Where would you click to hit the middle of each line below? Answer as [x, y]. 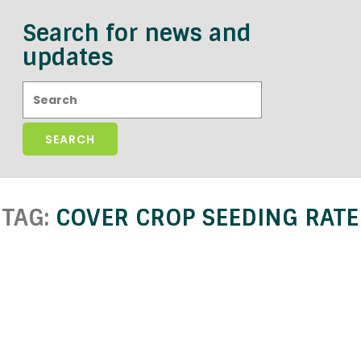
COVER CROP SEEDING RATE [207, 218]
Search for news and [137, 33]
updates [68, 58]
